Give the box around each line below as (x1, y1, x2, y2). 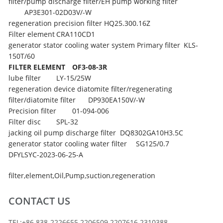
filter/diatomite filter (8, 95, 76, 105)
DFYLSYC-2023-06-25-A (8, 149, 84, 159)
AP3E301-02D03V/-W (24, 7, 92, 17)
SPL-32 (56, 116, 79, 126)
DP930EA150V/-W (88, 95, 145, 105)
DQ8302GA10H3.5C (120, 127, 184, 137)
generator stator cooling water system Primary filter (8, 40, 181, 50)
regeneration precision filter (8, 18, 103, 28)
